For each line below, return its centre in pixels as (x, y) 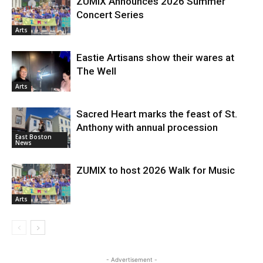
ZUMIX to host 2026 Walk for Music (156, 170)
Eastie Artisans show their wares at (155, 58)
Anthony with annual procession (147, 127)
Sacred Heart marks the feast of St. (157, 114)
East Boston (33, 136)
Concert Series (110, 15)
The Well (96, 71)
